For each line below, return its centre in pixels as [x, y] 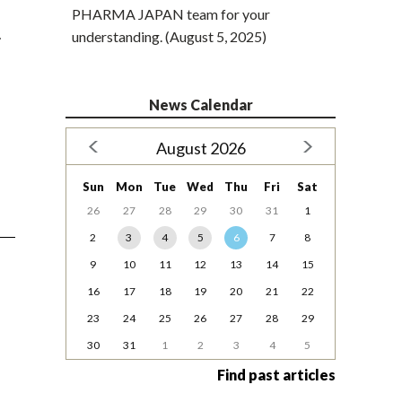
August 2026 [201, 149]
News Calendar [201, 105]
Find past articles [276, 375]
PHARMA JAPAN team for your [171, 14]
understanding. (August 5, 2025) [169, 37]
